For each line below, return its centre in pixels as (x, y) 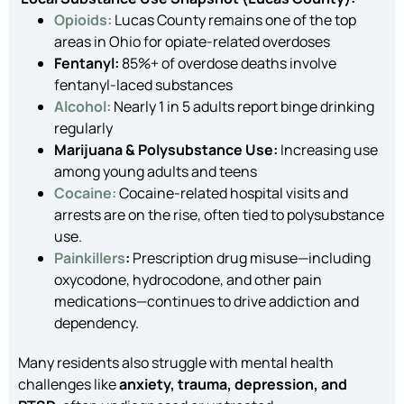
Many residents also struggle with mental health (176, 362)
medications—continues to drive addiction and (207, 301)
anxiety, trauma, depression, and (233, 384)
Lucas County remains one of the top (234, 19)
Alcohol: (83, 106)
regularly (83, 128)
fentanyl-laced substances (143, 84)
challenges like (69, 384)
